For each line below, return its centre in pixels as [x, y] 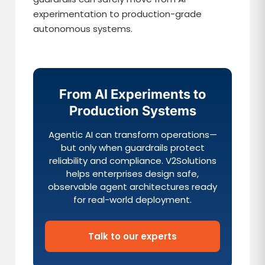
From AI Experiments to [132, 94]
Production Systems [132, 111]
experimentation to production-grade [118, 14]
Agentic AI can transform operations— [132, 135]
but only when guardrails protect [132, 148]
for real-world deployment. [132, 200]
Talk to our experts [132, 236]
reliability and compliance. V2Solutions [132, 161]
